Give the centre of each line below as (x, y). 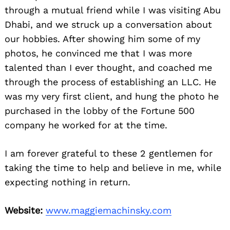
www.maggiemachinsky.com (109, 210)
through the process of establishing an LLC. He (110, 82)
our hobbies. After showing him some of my (102, 39)
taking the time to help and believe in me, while (113, 167)
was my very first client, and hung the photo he (112, 96)
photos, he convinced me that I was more (98, 53)
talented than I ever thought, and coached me (108, 67)
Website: (24, 210)
